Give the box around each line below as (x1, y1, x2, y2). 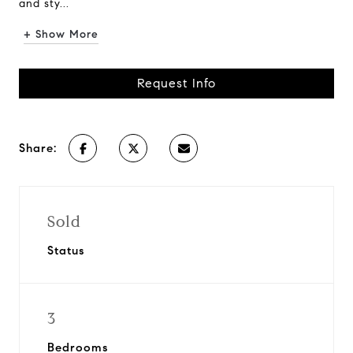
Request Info (137, 76, 216, 91)
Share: (19, 141, 57, 155)
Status (47, 243, 84, 258)
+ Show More (24, 28, 98, 41)
